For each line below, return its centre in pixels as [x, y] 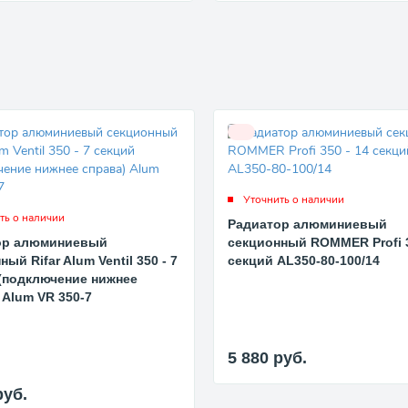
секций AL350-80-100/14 [304, 260]
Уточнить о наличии [294, 199]
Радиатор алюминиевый [308, 224]
